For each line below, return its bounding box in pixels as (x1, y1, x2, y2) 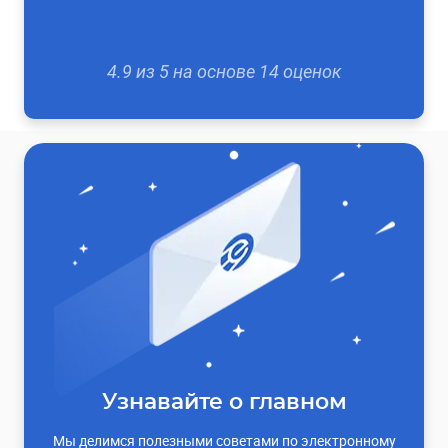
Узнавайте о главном (101, 390, 347, 413)
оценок (278, 60, 342, 82)
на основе (168, 60, 259, 82)
